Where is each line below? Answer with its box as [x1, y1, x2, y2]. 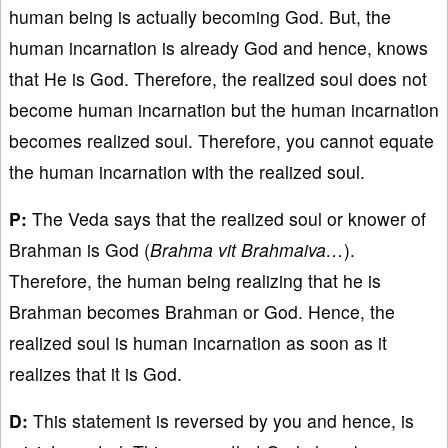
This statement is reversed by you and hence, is [28, 407, 414, 433]
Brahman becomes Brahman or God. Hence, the [9, 298, 395, 324]
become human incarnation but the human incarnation [9, 96, 439, 122]
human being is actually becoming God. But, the [9, 3, 391, 29]
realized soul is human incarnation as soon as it [9, 329, 387, 355]
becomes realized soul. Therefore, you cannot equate [9, 127, 434, 153]
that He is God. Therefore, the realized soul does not [9, 65, 427, 91]
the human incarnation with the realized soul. [9, 158, 365, 184]
